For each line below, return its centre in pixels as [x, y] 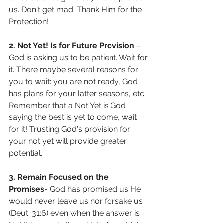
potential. [26, 153]
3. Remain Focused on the [60, 177]
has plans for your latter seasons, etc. [78, 94]
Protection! [29, 22]
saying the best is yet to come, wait [74, 117]
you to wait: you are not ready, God [74, 82]
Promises [27, 189]
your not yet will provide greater [69, 141]
